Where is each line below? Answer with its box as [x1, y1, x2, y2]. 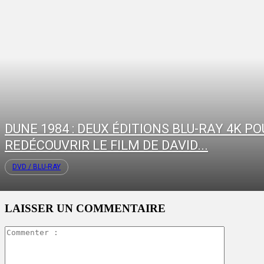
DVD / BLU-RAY [12, 163, 61, 171]
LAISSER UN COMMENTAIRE [5, 202, 166, 215]
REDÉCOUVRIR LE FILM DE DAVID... [5, 138, 208, 153]
